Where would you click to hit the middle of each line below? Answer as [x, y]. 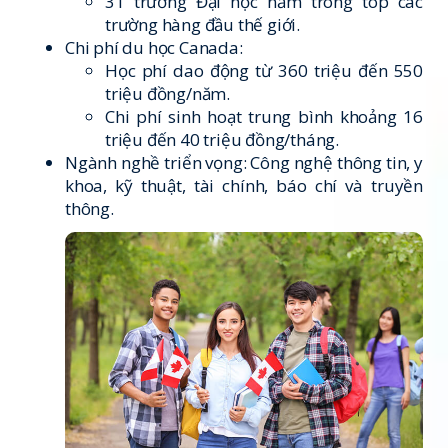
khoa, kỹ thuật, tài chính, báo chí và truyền [244, 185]
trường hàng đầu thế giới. [203, 24]
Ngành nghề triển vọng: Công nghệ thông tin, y [244, 162]
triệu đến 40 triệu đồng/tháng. [222, 139]
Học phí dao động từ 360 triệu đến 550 [264, 70]
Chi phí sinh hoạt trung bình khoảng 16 [264, 116]
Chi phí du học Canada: [154, 47]
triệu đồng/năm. [168, 93]
